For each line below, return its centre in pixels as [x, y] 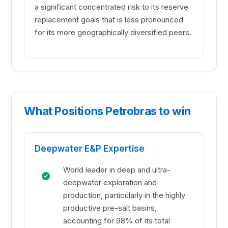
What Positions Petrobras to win [107, 111]
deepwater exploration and [110, 183]
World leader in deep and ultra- [117, 170]
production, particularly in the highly [124, 195]
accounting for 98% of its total [117, 221]
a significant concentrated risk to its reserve [112, 7]
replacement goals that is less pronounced [109, 20]
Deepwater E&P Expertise [90, 149]
